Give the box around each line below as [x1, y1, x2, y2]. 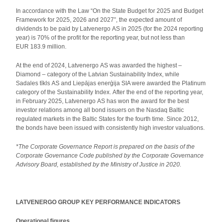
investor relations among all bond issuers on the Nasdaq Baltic [16, 107, 184, 113]
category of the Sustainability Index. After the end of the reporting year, [16, 89, 204, 96]
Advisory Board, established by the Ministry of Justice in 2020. [16, 161, 182, 168]
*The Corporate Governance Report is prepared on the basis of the [16, 143, 195, 150]
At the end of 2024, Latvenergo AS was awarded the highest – [16, 62, 182, 69]
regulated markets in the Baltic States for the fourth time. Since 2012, [16, 115, 199, 122]
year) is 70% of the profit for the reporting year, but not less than [16, 34, 185, 41]
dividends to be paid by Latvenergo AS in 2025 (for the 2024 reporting [16, 25, 204, 32]
